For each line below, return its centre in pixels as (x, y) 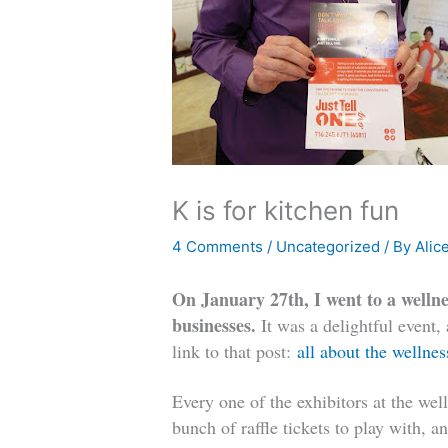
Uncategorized (328, 247)
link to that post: (235, 351)
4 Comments (218, 247)
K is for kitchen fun (286, 211)
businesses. (217, 325)
